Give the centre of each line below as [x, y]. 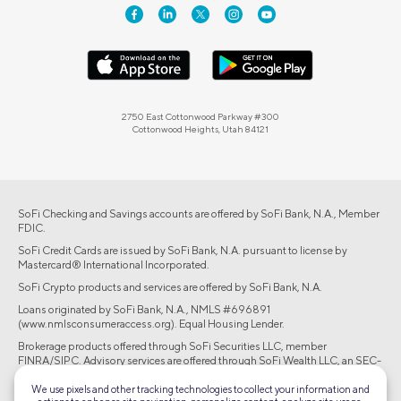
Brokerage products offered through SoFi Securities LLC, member [172, 346]
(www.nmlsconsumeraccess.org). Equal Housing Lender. [151, 324]
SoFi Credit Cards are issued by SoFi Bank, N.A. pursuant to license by [183, 251]
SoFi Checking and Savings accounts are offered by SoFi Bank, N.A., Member [199, 214]
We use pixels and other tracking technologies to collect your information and [200, 388]
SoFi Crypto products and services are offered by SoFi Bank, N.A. [170, 287]
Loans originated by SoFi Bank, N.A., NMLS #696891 [144, 310]
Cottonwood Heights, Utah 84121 [200, 129]
